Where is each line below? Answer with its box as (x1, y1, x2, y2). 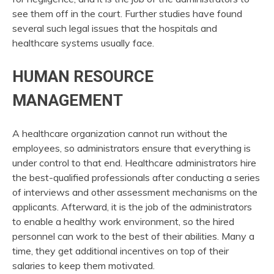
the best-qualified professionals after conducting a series (12, 171, 260, 183)
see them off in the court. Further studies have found (12, 7, 242, 20)
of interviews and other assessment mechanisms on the (12, 185, 257, 198)
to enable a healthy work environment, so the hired (12, 215, 234, 228)
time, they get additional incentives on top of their (12, 244, 229, 257)
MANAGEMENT (12, 91, 123, 110)
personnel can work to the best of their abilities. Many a (12, 229, 254, 242)
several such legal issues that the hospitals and (12, 22, 217, 35)
